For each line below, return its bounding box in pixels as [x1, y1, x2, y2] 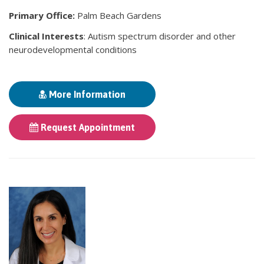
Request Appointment [38, 121, 135, 133]
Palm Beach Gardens [77, 9, 161, 21]
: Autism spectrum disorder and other [84, 29, 236, 42]
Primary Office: [9, 9, 77, 21]
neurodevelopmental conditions [9, 43, 137, 55]
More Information [47, 88, 126, 100]
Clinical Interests [9, 29, 84, 42]
